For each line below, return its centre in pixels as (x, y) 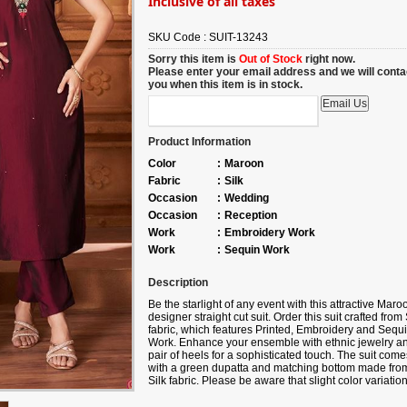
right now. (328, 59)
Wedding (246, 198)
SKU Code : (178, 37)
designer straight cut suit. (210, 317)
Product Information (199, 141)
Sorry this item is (193, 59)
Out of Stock (270, 59)
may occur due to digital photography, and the (260, 393)
